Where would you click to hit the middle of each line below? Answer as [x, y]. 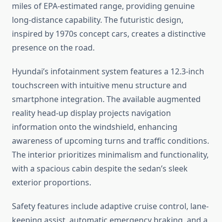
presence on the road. [53, 48]
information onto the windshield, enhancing [95, 127]
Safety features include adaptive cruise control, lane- [110, 206]
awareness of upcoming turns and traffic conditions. [111, 141]
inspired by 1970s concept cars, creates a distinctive [109, 34]
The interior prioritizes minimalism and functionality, [110, 155]
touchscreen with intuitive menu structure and [99, 85]
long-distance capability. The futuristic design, [98, 20]
